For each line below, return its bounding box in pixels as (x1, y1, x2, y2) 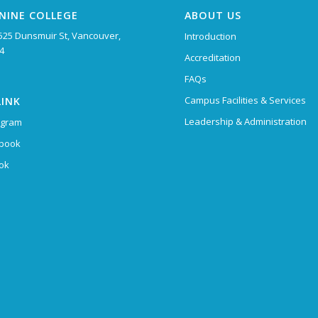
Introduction (185, 29, 237, 43)
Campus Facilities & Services (185, 93, 307, 106)
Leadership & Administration (185, 114, 307, 128)
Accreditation (185, 50, 241, 64)
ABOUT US (185, 8, 242, 22)
